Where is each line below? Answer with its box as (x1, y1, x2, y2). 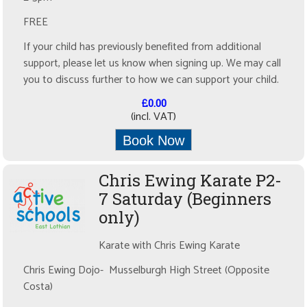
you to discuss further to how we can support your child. (23, 71, 282, 90)
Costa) (23, 278, 53, 297)
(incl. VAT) (131, 108, 176, 127)
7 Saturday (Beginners (99, 188, 272, 210)
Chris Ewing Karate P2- (99, 169, 282, 192)
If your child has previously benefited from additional (23, 38, 262, 57)
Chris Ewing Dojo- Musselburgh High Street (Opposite (23, 261, 270, 280)
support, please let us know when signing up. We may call (23, 54, 282, 73)
